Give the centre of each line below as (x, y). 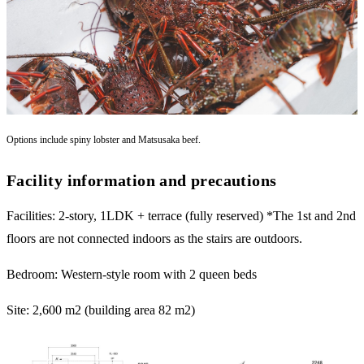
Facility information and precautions (142, 180)
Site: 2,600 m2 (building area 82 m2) (101, 310)
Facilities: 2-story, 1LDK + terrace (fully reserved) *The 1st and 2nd (181, 215)
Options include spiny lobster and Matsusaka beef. (104, 139)
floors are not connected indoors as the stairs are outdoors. (154, 238)
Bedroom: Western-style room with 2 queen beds (132, 274)
